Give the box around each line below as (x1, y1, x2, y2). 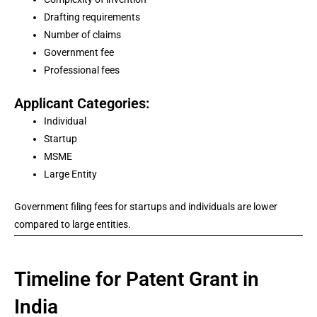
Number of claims (44, 29, 121, 40)
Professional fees (44, 64, 120, 76)
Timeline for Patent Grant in (14, 267, 259, 291)
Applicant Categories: (14, 95, 149, 112)
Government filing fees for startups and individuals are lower (14, 201, 277, 212)
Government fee (44, 47, 114, 58)
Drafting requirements (44, 11, 140, 23)
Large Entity (44, 168, 97, 180)
